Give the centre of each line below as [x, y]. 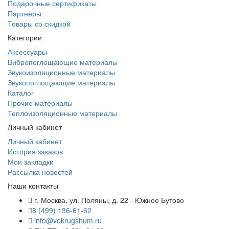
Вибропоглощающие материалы [63, 62]
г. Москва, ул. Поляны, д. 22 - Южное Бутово [108, 200]
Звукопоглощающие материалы [61, 82]
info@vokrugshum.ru [67, 220]
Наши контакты [33, 186]
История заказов [35, 151]
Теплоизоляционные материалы [62, 113]
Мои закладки [31, 162]
